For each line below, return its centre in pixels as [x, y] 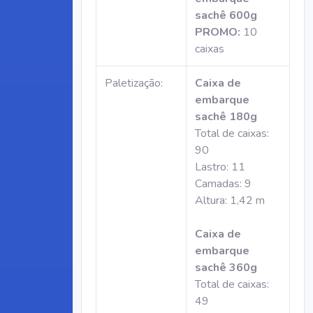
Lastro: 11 [220, 167]
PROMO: [218, 32]
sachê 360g [226, 268]
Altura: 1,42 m [230, 201]
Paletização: [134, 83]
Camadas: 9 [223, 184]
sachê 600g [226, 15]
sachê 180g [226, 117]
